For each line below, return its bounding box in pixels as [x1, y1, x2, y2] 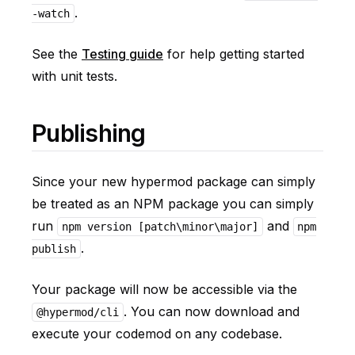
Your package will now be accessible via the [32, 281, 297, 297]
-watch [32, 7, 70, 20]
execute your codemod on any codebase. [32, 326, 282, 342]
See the [32, 46, 82, 62]
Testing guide [82, 46, 163, 62]
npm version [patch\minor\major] [61, 220, 258, 233]
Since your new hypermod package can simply [32, 174, 315, 189]
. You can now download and [123, 303, 300, 319]
